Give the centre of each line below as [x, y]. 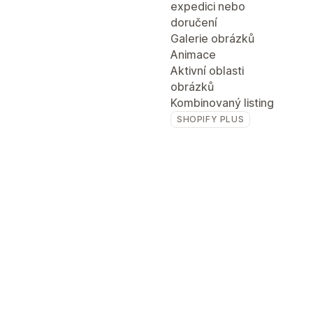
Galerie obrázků [212, 38]
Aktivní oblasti [207, 71]
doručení [194, 22]
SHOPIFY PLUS [211, 119]
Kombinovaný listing [222, 103]
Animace [193, 54]
